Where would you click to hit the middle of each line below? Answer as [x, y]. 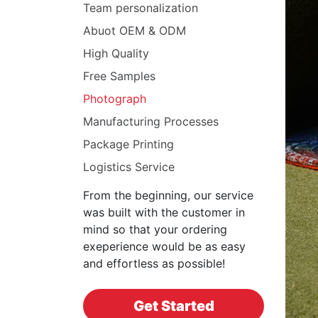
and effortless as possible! [154, 263]
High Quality [116, 53]
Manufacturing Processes [151, 121]
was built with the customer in [164, 212]
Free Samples [119, 76]
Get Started [174, 306]
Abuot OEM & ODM [135, 31]
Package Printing [128, 144]
